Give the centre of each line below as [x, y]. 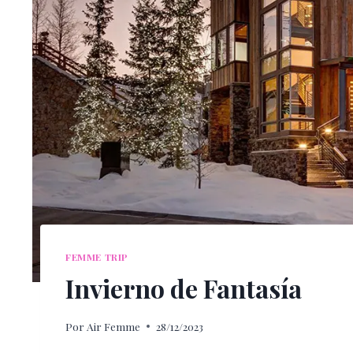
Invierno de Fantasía [184, 288]
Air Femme [114, 326]
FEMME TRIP [97, 257]
